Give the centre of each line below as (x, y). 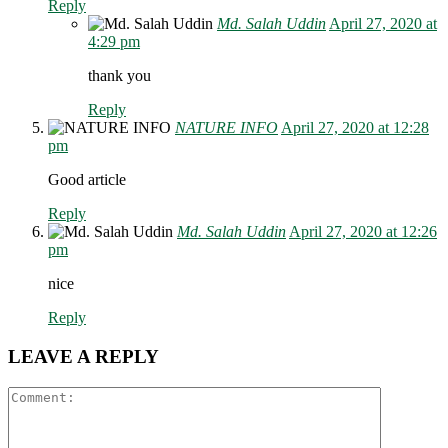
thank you (119, 76)
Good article (87, 180)
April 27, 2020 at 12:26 (363, 232)
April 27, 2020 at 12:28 (355, 128)
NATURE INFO (226, 128)
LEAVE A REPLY (83, 357)
